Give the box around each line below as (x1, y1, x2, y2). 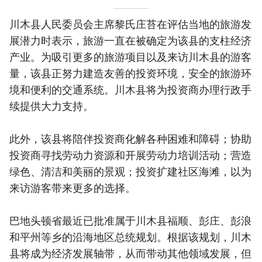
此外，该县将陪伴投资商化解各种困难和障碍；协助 (9, 131, 251, 146)
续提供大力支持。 (9, 98, 94, 113)
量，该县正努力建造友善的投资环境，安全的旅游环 (9, 65, 251, 80)
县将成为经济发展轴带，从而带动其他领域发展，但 (9, 246, 251, 260)
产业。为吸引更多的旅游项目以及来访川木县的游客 (9, 49, 251, 64)
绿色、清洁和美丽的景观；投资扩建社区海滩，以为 (9, 164, 251, 178)
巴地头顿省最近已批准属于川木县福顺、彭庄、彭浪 (9, 213, 251, 227)
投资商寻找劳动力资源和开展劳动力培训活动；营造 (9, 147, 251, 162)
